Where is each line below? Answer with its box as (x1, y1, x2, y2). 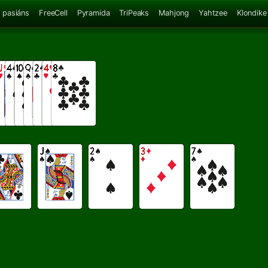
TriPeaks (119, 8, 150, 17)
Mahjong (159, 8, 190, 17)
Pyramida (77, 8, 110, 17)
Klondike (236, 8, 267, 17)
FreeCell (38, 8, 68, 17)
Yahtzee (199, 8, 227, 17)
